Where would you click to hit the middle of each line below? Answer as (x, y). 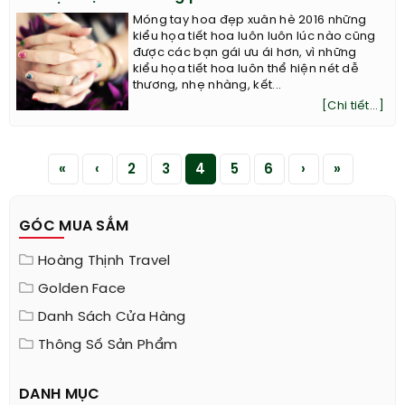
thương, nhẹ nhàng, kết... (207, 85)
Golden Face (82, 289)
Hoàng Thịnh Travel (104, 261)
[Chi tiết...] (353, 106)
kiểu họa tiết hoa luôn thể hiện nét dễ (246, 69)
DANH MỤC (60, 394)
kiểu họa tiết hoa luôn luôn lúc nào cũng (254, 36)
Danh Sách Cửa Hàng (112, 317)
